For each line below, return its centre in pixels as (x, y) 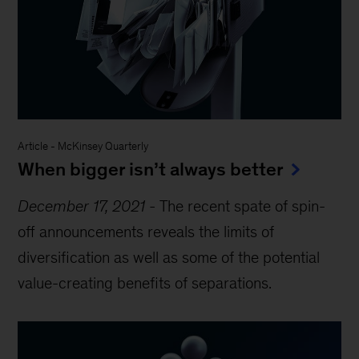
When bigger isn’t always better (151, 169)
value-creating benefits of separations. (145, 283)
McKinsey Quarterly (103, 147)
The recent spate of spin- (243, 206)
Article (33, 147)
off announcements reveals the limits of (146, 232)
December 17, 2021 (82, 206)
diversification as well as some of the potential (169, 258)
